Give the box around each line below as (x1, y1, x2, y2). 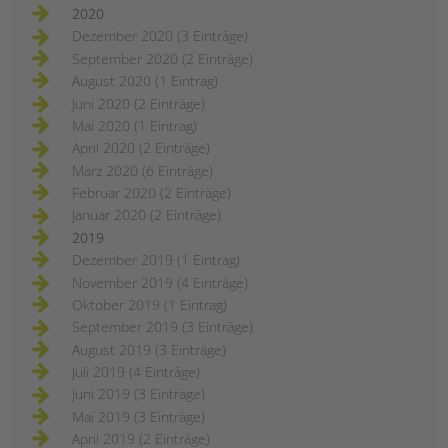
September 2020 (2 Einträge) (72, 48, 253, 68)
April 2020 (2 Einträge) (72, 138, 210, 158)
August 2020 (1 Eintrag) (72, 71, 218, 91)
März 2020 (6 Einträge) (72, 160, 213, 180)
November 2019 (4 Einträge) (72, 272, 248, 292)
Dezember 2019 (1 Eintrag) (72, 250, 240, 270)
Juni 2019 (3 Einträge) (72, 384, 205, 404)
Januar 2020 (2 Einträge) (72, 205, 221, 225)
